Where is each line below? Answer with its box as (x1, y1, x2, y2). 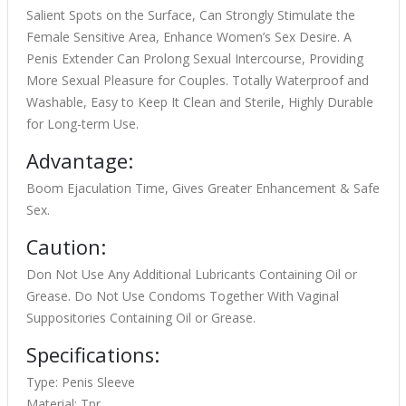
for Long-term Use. (25, 115, 139, 133)
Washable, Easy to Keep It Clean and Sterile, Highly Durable (25, 93, 373, 111)
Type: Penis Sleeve (25, 373, 135, 391)
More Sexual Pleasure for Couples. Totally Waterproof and (25, 72, 369, 90)
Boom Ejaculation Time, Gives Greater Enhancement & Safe (25, 179, 380, 198)
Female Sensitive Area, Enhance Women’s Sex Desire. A (25, 28, 352, 46)
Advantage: (25, 148, 133, 175)
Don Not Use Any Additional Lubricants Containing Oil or (25, 266, 357, 284)
